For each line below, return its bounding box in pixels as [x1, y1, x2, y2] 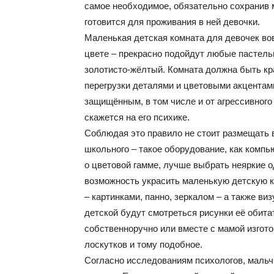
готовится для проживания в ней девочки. [84, 17, 260, 27]
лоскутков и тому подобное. [84, 239, 202, 250]
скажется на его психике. [84, 112, 190, 122]
